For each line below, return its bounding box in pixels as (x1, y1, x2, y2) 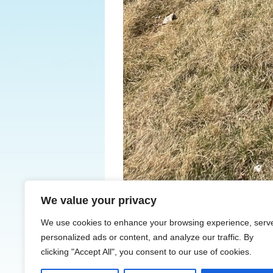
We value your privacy (41, 194, 157, 207)
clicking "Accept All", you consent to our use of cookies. (41, 247, 252, 257)
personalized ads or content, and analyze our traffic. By (41, 232, 253, 242)
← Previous (123, 206, 168, 216)
